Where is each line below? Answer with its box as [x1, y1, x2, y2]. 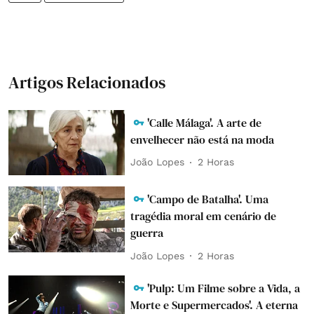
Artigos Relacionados [8, 70, 165, 94]
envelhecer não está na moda [130, 131, 275, 147]
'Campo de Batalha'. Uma [147, 191, 269, 207]
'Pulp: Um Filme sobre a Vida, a [147, 280, 301, 296]
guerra [130, 225, 167, 241]
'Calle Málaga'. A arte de [147, 114, 262, 130]
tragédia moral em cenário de [130, 208, 277, 224]
